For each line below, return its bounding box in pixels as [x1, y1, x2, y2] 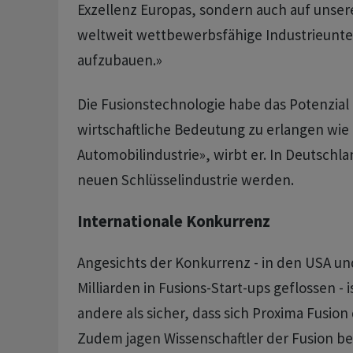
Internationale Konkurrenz [76, 210, 270, 232]
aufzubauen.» [76, 50, 162, 69]
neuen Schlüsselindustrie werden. [76, 170, 294, 189]
